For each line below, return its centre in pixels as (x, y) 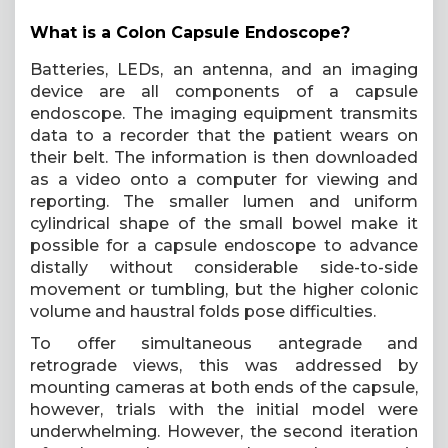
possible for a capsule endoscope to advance (224, 245)
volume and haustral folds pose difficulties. (203, 311)
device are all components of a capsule (224, 91)
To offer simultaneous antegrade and (224, 343)
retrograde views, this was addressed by (224, 365)
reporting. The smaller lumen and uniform (224, 201)
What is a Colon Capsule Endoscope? (190, 32)
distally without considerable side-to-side (224, 267)
